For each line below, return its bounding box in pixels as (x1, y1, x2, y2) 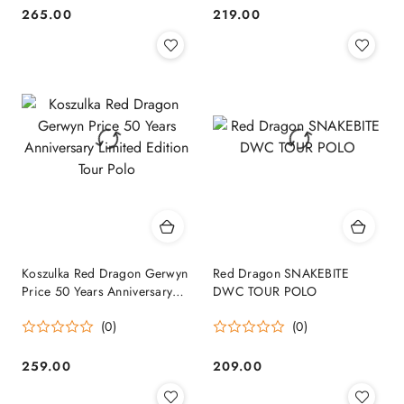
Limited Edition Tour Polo (22, 300, 163, 319)
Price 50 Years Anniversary (22, 282, 173, 301)
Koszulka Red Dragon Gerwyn (22, 264, 188, 283)
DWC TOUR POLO (213, 282, 317, 301)
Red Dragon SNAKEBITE (213, 264, 350, 283)
